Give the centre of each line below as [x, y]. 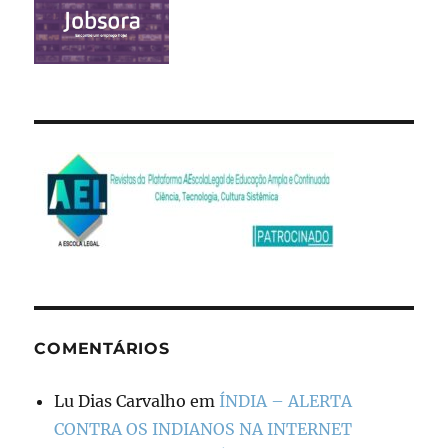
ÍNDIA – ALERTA [286, 400]
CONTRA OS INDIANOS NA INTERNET [203, 428]
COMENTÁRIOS [102, 348]
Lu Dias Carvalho [120, 400]
